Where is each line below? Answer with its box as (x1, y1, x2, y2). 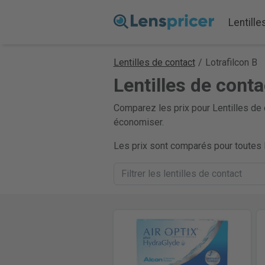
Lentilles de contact (113, 57, 195, 68)
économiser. (113, 117, 164, 128)
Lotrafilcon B (205, 57, 257, 68)
